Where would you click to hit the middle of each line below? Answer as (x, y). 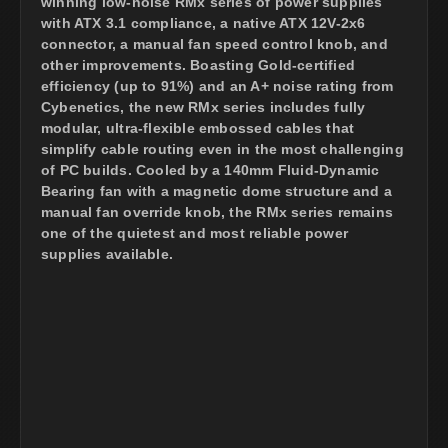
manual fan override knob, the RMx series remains (217, 211)
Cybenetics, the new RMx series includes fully (203, 106)
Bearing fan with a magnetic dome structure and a (217, 190)
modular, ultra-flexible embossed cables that (198, 127)
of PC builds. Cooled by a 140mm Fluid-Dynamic (210, 169)
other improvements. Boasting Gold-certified (198, 64)
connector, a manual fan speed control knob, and (214, 43)
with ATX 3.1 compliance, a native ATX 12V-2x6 (203, 22)
